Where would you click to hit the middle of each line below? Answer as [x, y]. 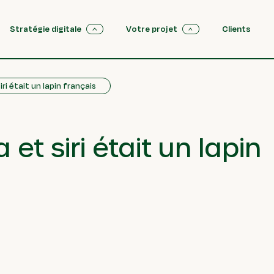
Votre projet [152, 29]
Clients [236, 29]
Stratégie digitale [46, 29]
